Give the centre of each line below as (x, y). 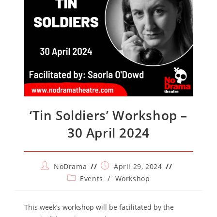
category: (83, 187)
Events (92, 178)
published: (119, 175)
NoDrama (70, 166)
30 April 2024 (108, 133)
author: (53, 175)
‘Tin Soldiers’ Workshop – (108, 115)
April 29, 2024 (138, 166)
